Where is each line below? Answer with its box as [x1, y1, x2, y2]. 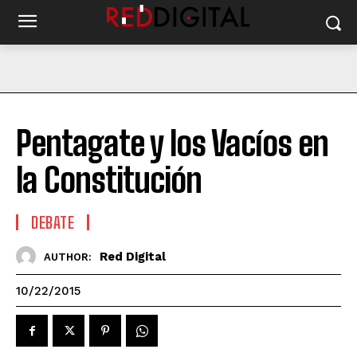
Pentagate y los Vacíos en [16, 124, 328, 163]
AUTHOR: [44, 250, 92, 263]
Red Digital [100, 249, 166, 264]
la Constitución [16, 160, 202, 200]
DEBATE [31, 213, 74, 232]
